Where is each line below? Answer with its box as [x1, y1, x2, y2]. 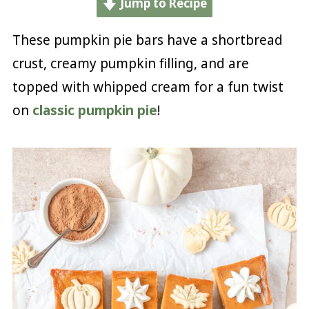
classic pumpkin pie [32, 101, 157, 119]
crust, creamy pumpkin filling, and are [12, 54, 249, 72]
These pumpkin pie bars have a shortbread [12, 30, 283, 49]
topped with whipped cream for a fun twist [12, 77, 283, 96]
